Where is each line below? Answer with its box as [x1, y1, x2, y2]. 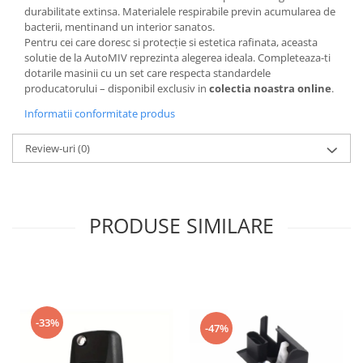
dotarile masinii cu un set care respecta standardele [24, 65, 271, 80]
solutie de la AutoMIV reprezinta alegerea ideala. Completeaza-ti [24, 49, 331, 65]
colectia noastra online [209, 80, 331, 96]
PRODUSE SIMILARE [89, 211, 274, 239]
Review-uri [25, 140, 78, 156]
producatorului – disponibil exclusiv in [24, 80, 209, 96]
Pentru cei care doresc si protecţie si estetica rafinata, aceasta [24, 34, 318, 49]
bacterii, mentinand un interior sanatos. [24, 19, 215, 34]
